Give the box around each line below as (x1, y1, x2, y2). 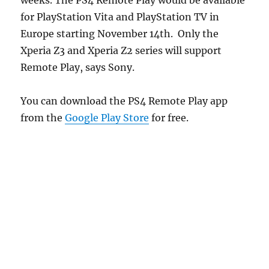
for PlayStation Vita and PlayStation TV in (20, 10, 220, 23)
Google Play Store (65, 111, 150, 124)
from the (20, 111, 65, 124)
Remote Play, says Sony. (20, 61, 135, 73)
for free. (149, 111, 189, 124)
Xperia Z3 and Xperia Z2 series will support (20, 44, 222, 56)
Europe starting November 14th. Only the (20, 27, 219, 40)
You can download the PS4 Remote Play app (20, 94, 228, 107)
